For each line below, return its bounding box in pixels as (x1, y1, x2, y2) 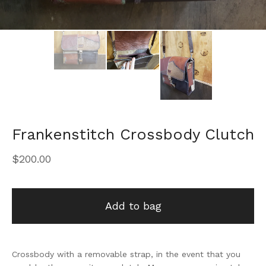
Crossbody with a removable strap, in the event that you (12, 249, 240, 259)
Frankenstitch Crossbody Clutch (12, 125, 254, 144)
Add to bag (104, 199, 161, 213)
